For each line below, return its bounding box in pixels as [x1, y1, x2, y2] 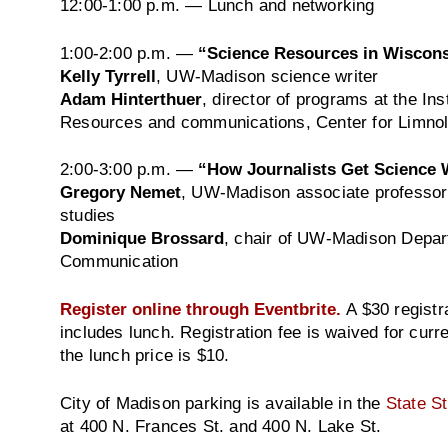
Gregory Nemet [60, 183, 181, 202]
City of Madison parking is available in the [60, 393, 386, 412]
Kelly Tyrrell [60, 66, 156, 85]
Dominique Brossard [60, 229, 224, 248]
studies [60, 206, 116, 225]
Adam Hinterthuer [60, 89, 202, 108]
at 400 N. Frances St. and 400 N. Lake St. [60, 416, 382, 435]
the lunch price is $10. [60, 346, 230, 364]
